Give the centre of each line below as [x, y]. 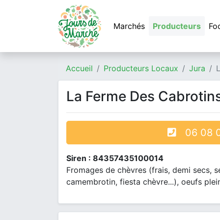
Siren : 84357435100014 [115, 158]
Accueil [79, 68]
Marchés [129, 26]
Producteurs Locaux [141, 68]
